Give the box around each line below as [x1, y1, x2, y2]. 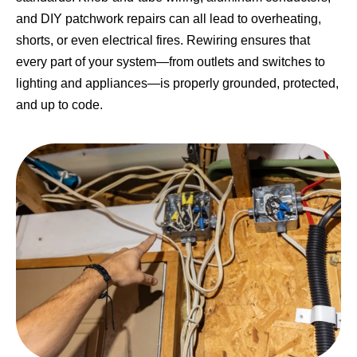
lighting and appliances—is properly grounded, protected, [16, 76, 339, 91]
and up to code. [16, 98, 103, 112]
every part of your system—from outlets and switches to [16, 55, 325, 69]
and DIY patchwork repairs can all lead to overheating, [16, 12, 321, 26]
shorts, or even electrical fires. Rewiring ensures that [16, 33, 310, 48]
